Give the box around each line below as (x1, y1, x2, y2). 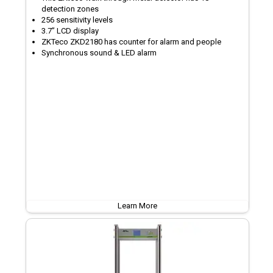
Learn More (118, 200, 158, 210)
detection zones (41, 4, 99, 14)
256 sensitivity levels (41, 15, 113, 25)
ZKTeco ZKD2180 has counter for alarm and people (41, 37, 222, 47)
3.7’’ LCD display (41, 26, 99, 36)
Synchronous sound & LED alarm (41, 48, 157, 58)
